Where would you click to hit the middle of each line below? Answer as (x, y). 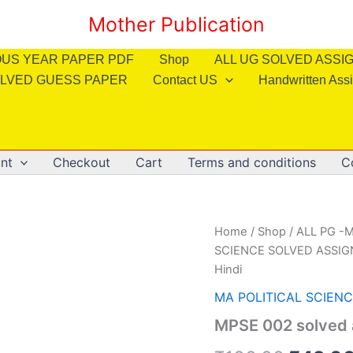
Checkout (82, 162)
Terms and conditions (252, 162)
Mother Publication (176, 24)
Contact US (185, 80)
